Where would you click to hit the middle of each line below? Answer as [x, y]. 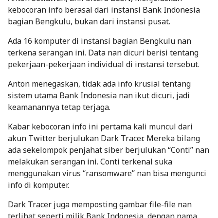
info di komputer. [39, 185]
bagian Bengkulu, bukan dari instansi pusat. [89, 21]
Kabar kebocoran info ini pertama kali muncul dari [100, 126]
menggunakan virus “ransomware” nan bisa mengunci [107, 173]
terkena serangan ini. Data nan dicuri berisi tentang [103, 52]
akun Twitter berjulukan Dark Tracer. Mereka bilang [104, 138]
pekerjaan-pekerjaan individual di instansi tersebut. [105, 64]
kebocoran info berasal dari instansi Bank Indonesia [104, 9]
